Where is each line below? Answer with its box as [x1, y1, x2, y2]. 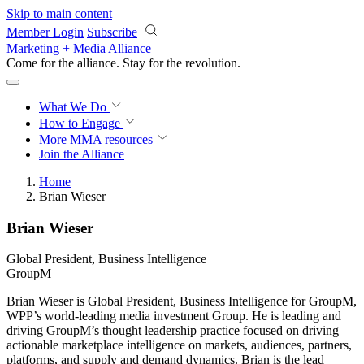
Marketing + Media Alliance [6, 41, 151, 55]
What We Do [39, 100, 110, 114]
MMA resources [67, 132, 153, 146]
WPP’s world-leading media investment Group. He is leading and [6, 309, 341, 323]
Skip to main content [6, 6, 112, 20]
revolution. [185, 56, 240, 70]
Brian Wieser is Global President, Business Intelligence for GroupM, [6, 294, 357, 309]
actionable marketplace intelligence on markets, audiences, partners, [6, 338, 352, 353]
